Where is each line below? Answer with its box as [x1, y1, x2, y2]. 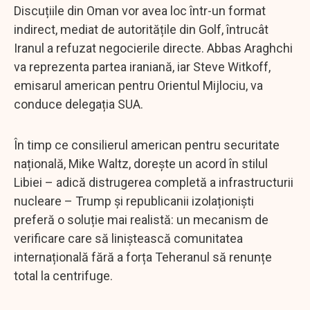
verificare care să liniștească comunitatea [14, 230, 243, 246]
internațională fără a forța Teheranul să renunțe [14, 249, 272, 264]
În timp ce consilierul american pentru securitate [14, 137, 280, 152]
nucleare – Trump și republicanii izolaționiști [14, 193, 254, 208]
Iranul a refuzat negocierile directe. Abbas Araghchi [14, 40, 293, 55]
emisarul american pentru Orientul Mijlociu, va [14, 77, 263, 93]
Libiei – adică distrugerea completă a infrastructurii [14, 174, 293, 190]
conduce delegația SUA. [14, 96, 143, 111]
